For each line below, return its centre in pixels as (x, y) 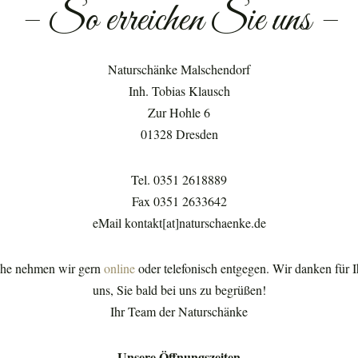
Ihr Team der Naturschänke (179, 311)
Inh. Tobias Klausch (179, 91)
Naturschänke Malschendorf (179, 69)
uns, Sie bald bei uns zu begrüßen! (179, 290)
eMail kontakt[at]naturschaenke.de (179, 223)
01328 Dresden (179, 134)
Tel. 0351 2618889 (179, 179)
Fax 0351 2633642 (179, 201)
